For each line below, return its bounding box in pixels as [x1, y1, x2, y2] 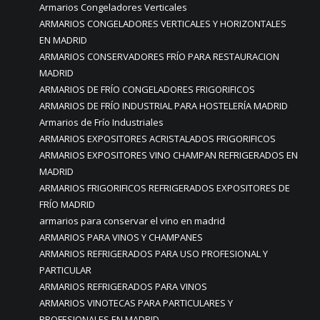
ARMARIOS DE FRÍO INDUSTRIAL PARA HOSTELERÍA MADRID [39, 99, 288, 113]
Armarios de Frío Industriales [39, 116, 164, 129]
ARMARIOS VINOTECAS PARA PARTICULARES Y [39, 296, 233, 310]
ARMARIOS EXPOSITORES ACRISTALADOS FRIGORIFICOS [39, 132, 276, 146]
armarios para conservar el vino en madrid [39, 214, 225, 228]
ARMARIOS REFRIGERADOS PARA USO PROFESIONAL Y [39, 247, 268, 261]
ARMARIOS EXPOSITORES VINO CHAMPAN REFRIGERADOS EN [39, 149, 298, 162]
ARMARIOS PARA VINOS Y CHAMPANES [39, 231, 203, 244]
